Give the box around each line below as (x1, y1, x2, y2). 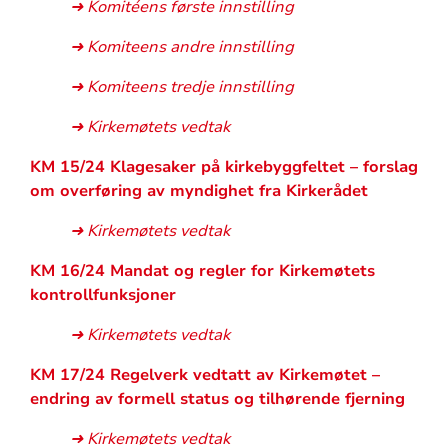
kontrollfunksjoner (29, 283, 176, 306)
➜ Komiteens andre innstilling (69, 35, 294, 58)
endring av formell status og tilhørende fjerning (29, 387, 405, 410)
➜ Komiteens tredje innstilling (69, 75, 294, 98)
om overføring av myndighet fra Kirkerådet (29, 179, 368, 202)
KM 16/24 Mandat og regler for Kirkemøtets (29, 259, 375, 282)
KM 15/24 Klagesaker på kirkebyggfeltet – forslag (29, 155, 418, 178)
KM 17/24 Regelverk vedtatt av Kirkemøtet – (29, 363, 380, 386)
